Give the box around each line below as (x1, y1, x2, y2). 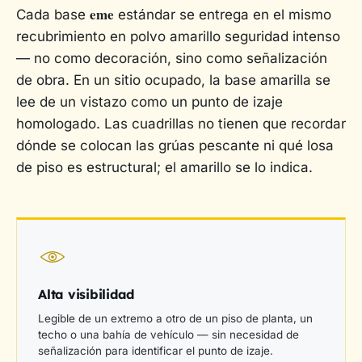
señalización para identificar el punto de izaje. (38, 344, 273, 358)
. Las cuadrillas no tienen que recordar (96, 116, 346, 133)
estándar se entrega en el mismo (113, 6, 331, 23)
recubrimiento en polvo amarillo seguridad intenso (16, 28, 340, 45)
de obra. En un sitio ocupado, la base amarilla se (16, 72, 330, 89)
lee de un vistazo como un (16, 94, 192, 111)
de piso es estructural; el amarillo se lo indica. (16, 159, 313, 176)
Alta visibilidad (38, 286, 134, 303)
